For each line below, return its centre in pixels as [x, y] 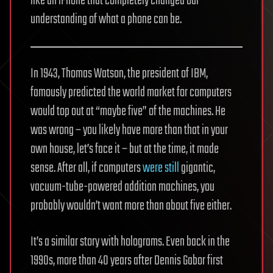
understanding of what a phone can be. [106, 20]
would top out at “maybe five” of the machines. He [128, 112]
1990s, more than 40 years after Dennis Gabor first [127, 261]
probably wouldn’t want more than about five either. [131, 206]
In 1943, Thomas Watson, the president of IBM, [119, 74]
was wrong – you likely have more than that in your [129, 131]
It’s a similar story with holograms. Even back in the [130, 242]
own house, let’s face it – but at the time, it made [125, 150]
